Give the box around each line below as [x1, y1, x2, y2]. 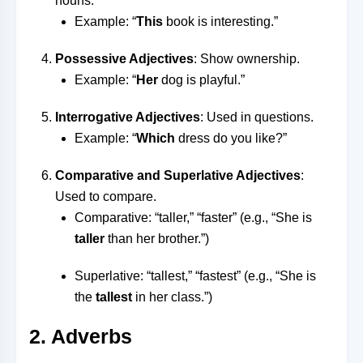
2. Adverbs [29, 325, 132, 348]
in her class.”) [132, 290, 212, 304]
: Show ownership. [194, 52, 300, 66]
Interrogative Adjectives [55, 110, 200, 124]
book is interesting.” [163, 15, 278, 28]
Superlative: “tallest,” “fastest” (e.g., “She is [75, 269, 316, 283]
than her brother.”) [105, 232, 209, 246]
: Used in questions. [200, 110, 314, 124]
